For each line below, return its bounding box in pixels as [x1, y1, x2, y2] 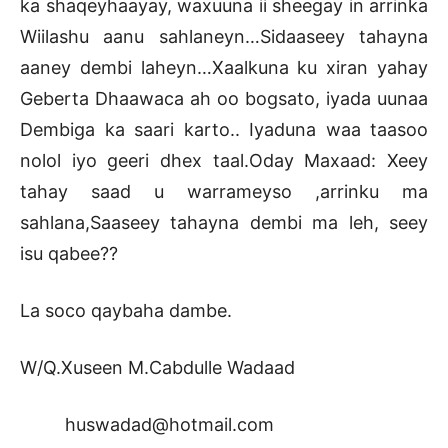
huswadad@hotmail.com [20, 414, 274, 436]
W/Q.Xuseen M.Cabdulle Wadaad [20, 357, 295, 379]
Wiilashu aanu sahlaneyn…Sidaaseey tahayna [20, 26, 428, 48]
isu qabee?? [20, 243, 118, 265]
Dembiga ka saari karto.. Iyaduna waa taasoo [20, 119, 428, 141]
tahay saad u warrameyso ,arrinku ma [20, 181, 428, 203]
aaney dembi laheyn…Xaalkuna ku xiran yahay [20, 57, 428, 79]
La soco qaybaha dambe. [20, 300, 232, 322]
